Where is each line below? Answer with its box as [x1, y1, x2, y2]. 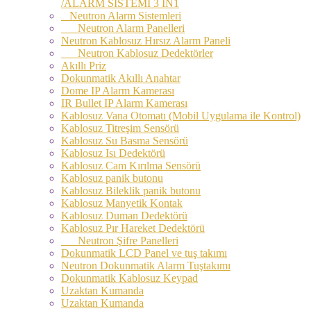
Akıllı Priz [61, 59, 106, 72]
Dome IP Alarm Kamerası [61, 84, 174, 96]
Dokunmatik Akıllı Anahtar [61, 72, 180, 84]
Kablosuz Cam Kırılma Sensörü [61, 159, 201, 171]
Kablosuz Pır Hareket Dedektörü [61, 221, 205, 234]
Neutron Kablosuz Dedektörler [61, 47, 213, 59]
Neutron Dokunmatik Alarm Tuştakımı [61, 259, 230, 271]
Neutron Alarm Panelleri [61, 22, 185, 34]
